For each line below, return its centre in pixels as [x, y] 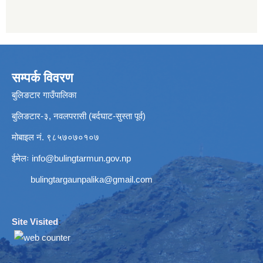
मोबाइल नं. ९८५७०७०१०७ [55, 137]
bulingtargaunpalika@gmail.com [92, 179]
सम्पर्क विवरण [42, 77]
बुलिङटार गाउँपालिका [44, 95]
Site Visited [35, 221]
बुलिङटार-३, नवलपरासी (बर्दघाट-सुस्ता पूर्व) [79, 116]
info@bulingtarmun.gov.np [81, 158]
